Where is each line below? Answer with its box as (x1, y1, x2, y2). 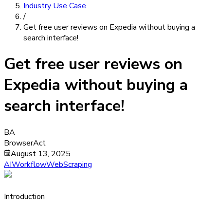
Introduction (4, 191, 45, 202)
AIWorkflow (4, 159, 46, 170)
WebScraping (46, 159, 92, 170)
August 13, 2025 (11, 148, 71, 159)
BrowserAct (4, 137, 46, 148)
